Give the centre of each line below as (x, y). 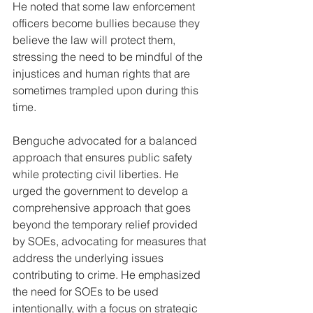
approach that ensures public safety (104, 157)
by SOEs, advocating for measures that (111, 241)
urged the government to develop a (102, 191)
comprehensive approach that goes (103, 208)
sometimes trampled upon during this (107, 90)
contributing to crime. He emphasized (108, 275)
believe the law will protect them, (95, 40)
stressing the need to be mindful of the (109, 57)
